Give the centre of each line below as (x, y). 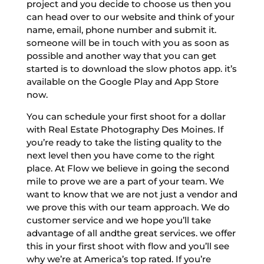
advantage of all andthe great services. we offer (131, 233)
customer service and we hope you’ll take (118, 220)
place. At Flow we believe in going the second (128, 168)
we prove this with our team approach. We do (128, 207)
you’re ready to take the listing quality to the (124, 142)
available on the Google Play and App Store (122, 81)
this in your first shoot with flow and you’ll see (128, 246)
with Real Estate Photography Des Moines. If (125, 129)
